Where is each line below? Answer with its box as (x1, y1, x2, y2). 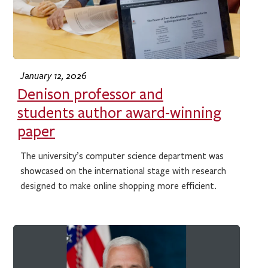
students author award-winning (17, 104, 221, 123)
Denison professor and (17, 86, 163, 104)
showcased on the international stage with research (20, 166, 227, 177)
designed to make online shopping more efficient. (20, 181, 217, 192)
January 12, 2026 (20, 69, 87, 81)
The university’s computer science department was (20, 151, 224, 162)
